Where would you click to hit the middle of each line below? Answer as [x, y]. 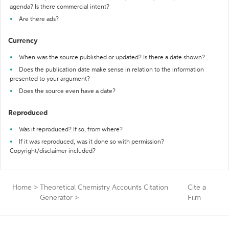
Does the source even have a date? [67, 91]
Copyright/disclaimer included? [53, 151]
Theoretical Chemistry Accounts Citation [104, 188]
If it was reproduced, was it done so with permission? [91, 142]
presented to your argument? [50, 79]
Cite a [197, 188]
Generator [56, 198]
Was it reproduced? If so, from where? [71, 130]
